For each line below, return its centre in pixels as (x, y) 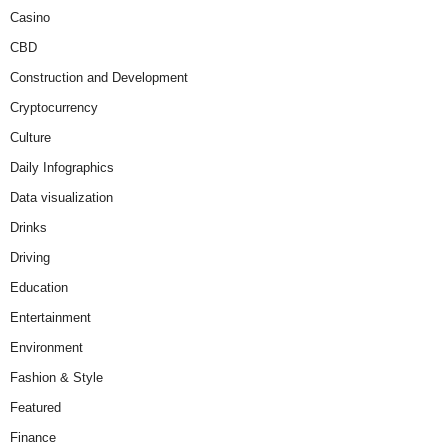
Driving (30, 257)
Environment (46, 347)
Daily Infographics (62, 167)
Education (39, 287)
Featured (35, 407)
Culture (30, 137)
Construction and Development (99, 77)
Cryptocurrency (54, 107)
